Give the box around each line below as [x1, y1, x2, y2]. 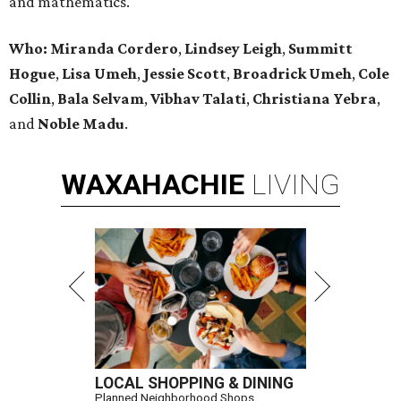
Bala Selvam [57, 90, 144, 108]
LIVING [252, 167, 340, 202]
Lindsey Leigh [184, 39, 282, 58]
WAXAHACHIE [61, 167, 244, 202]
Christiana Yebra [252, 90, 377, 108]
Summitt [288, 39, 353, 58]
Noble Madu [38, 115, 124, 133]
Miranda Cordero [50, 39, 178, 58]
